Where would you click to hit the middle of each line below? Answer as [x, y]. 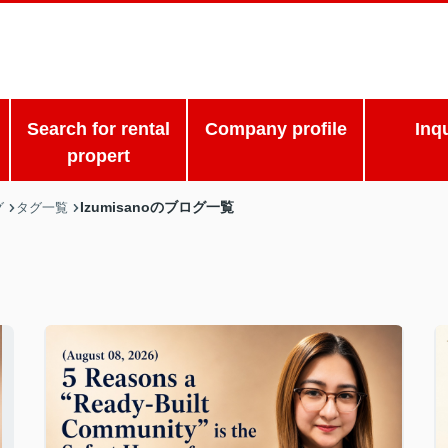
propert [98, 156]
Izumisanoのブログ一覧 [157, 207]
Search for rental [98, 129]
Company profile [275, 129]
